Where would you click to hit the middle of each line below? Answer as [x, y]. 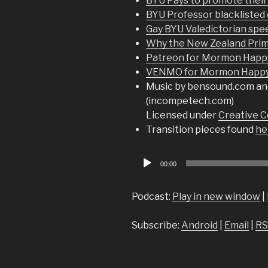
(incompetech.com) [190, 101]
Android [200, 225]
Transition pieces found [201, 130]
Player [146, 172]
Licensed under [182, 115]
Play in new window [216, 197]
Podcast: [152, 197]
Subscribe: [156, 225]
